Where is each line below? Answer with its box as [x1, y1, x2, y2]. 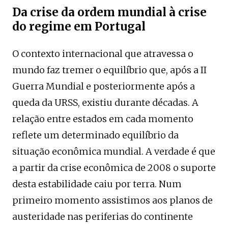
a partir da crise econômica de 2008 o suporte [12, 161, 216, 174]
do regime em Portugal [12, 19, 146, 34]
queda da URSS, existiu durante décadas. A [12, 96, 198, 108]
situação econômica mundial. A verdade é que [12, 145, 215, 157]
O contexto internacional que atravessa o [12, 47, 193, 60]
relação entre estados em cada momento [12, 112, 193, 125]
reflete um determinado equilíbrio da [12, 129, 179, 141]
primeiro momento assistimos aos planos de [12, 194, 213, 206]
